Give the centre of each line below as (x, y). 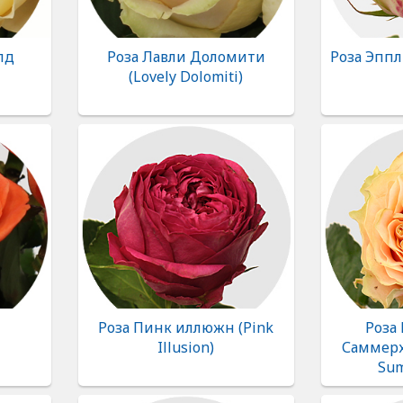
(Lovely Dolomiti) (186, 76)
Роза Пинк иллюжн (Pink (186, 327)
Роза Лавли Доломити (186, 57)
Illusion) (186, 347)
